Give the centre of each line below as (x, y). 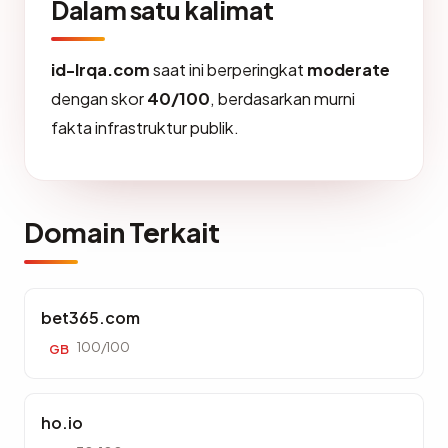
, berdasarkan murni (282, 98)
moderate (348, 69)
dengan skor (99, 98)
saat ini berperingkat (228, 69)
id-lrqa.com (100, 69)
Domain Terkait (122, 232)
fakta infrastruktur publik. (145, 127)
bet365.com (90, 317)
